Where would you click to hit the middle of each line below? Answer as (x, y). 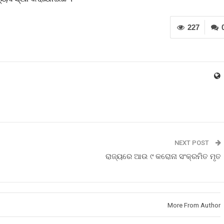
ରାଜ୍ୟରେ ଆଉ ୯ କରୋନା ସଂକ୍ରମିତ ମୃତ (163, 156)
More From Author (194, 205)
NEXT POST (192, 143)
